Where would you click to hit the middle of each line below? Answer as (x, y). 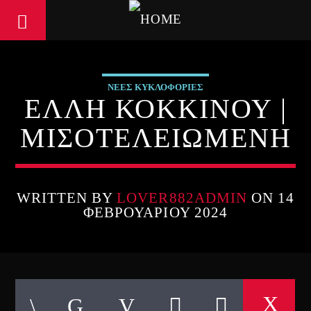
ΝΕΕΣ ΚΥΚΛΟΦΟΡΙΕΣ (155, 87)
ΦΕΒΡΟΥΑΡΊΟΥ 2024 (155, 212)
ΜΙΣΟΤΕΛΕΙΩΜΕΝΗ (155, 138)
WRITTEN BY (67, 197)
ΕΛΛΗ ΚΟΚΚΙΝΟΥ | (155, 109)
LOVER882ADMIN (182, 197)
